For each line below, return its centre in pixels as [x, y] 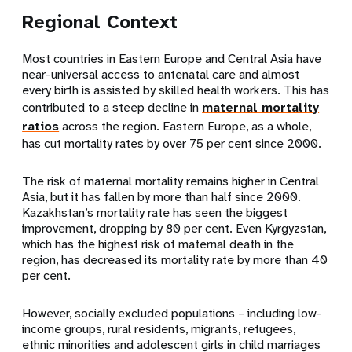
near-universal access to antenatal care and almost [161, 74]
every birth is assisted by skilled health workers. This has [176, 90]
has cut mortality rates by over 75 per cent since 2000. [172, 143]
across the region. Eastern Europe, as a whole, [185, 126]
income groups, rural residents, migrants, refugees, [159, 328]
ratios [41, 126]
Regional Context [100, 22]
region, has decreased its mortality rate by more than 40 [175, 259]
